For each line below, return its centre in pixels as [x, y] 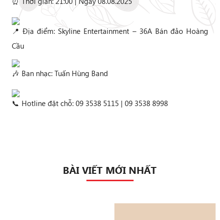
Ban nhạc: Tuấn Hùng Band [64, 73]
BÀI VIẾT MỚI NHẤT [110, 170]
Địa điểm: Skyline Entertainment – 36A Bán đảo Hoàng [114, 31]
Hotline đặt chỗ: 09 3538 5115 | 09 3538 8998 [94, 103]
